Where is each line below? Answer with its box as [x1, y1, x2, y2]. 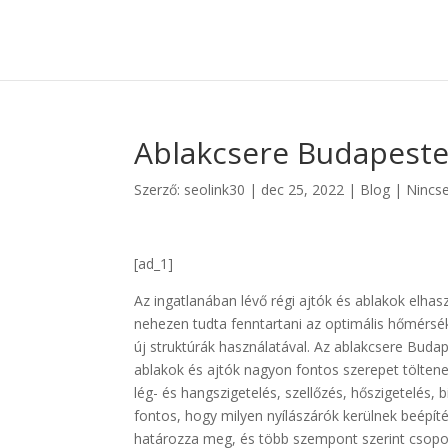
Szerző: [134, 180, 185, 199]
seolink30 [184, 180, 246, 199]
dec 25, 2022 [261, 180, 345, 199]
